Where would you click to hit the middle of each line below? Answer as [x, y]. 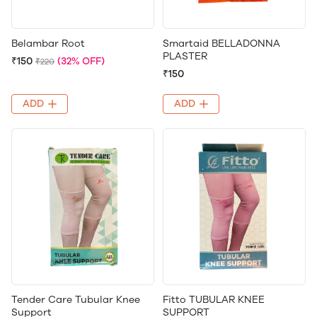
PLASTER [185, 56]
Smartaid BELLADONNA [221, 43]
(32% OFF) [81, 61]
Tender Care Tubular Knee [76, 299]
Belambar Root [48, 43]
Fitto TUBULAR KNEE [214, 299]
